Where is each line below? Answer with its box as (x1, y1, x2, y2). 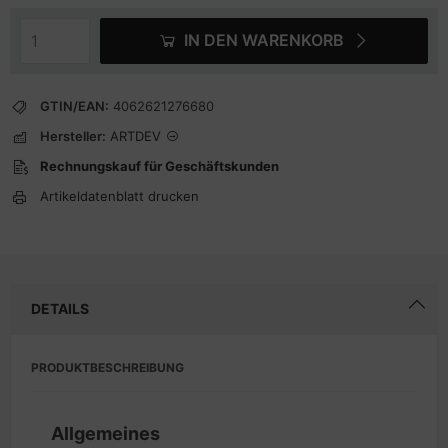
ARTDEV (110, 128, 161, 144)
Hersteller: (40, 128, 106, 144)
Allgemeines (51, 423, 160, 444)
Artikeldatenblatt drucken (40, 188, 199, 204)
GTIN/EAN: (40, 98, 109, 114)
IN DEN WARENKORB (184, 30, 344, 50)
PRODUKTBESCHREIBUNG (31, 360, 184, 375)
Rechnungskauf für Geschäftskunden (40, 158, 279, 174)
